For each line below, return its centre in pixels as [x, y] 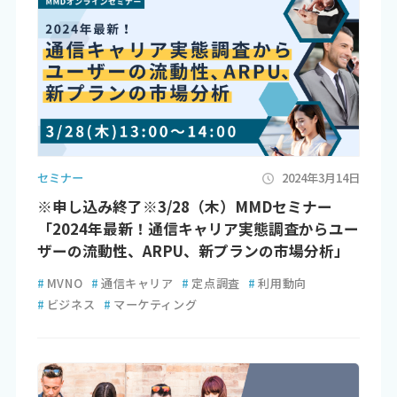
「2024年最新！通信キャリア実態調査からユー [198, 228]
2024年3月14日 [321, 178]
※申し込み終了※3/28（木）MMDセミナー [184, 206]
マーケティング [155, 304]
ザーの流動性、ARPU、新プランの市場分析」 [193, 250]
